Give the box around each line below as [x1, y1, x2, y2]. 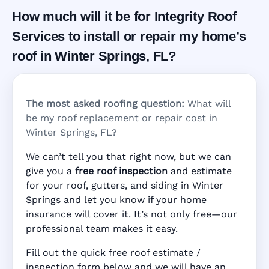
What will [184, 98, 231, 110]
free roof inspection [75, 165, 168, 177]
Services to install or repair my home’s [12, 29, 246, 44]
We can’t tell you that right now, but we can [26, 151, 231, 163]
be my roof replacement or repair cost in [26, 112, 217, 124]
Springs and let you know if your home [26, 194, 207, 206]
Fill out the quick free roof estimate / [26, 247, 201, 259]
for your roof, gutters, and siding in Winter [26, 180, 223, 192]
